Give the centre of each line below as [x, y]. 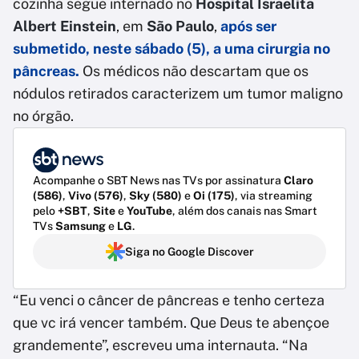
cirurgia [284, 48]
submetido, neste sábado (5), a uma [135, 48]
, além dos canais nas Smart [245, 211]
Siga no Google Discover [189, 252]
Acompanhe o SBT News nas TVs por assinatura [158, 181]
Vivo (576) [96, 196]
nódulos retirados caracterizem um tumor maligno [178, 93]
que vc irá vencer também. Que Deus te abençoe [171, 323]
